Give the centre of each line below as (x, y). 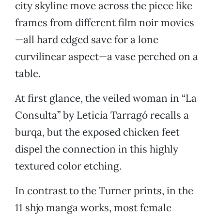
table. (28, 74)
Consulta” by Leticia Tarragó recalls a (102, 115)
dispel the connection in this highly (97, 149)
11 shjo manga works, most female (93, 208)
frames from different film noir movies (105, 23)
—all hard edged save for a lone (87, 40)
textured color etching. (68, 166)
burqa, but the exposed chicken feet (97, 132)
